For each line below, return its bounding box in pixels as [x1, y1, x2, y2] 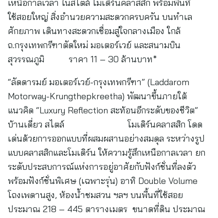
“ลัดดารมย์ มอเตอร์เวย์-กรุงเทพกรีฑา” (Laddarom [8, 76, 189, 88]
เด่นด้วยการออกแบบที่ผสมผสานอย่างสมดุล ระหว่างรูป [8, 133, 205, 144]
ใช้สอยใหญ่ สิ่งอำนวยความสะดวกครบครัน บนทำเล [8, 11, 192, 22]
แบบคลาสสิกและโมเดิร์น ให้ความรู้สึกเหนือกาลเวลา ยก [8, 147, 205, 158]
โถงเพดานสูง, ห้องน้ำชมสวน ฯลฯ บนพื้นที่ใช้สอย [8, 189, 183, 200]
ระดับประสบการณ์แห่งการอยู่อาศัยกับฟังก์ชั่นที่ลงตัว [8, 161, 196, 172]
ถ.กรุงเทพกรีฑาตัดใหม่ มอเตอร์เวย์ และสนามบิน [8, 39, 181, 51]
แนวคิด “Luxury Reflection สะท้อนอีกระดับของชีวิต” [8, 105, 198, 116]
